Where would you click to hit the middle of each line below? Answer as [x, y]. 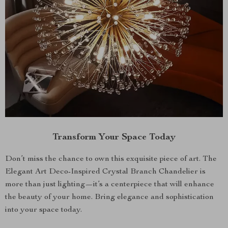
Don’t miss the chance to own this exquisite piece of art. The [111, 159]
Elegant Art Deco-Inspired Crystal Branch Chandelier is [105, 172]
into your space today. [44, 210]
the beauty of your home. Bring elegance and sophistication [109, 197]
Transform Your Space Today [114, 137]
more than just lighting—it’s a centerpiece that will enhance [110, 185]
